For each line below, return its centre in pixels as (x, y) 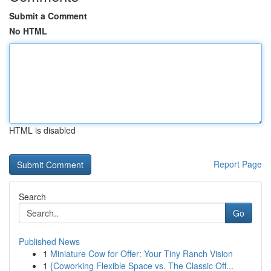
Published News (49, 241)
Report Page (238, 164)
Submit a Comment (48, 16)
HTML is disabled (42, 130)
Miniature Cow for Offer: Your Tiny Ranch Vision (142, 253)
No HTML (28, 31)
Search (32, 197)
